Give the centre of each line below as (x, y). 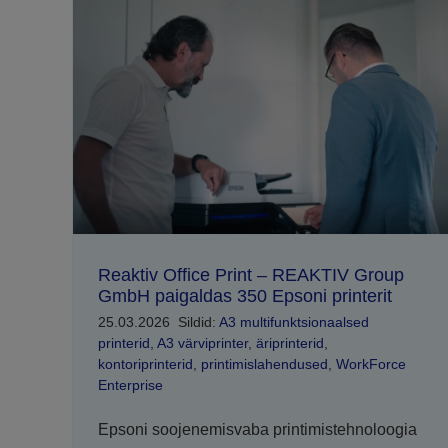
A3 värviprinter (202, 343)
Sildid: (198, 322)
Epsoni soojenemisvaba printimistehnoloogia (257, 430)
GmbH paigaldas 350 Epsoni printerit (244, 296)
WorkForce (370, 364)
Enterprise (130, 385)
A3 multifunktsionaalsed (293, 322)
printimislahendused (264, 364)
